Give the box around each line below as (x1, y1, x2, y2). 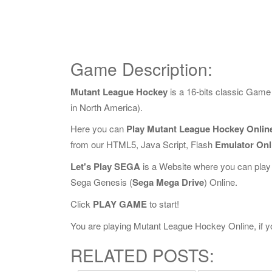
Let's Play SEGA (70, 160, 140, 173)
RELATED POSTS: (70, 243, 214, 267)
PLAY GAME (93, 197, 147, 211)
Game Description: (70, 56, 212, 81)
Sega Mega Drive (132, 175, 204, 189)
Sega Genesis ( (70, 175, 132, 188)
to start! (147, 197, 179, 210)
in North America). (70, 101, 143, 114)
